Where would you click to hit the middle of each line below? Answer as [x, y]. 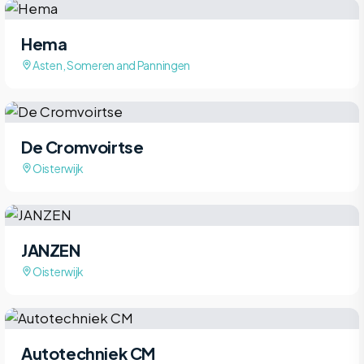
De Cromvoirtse [82, 146]
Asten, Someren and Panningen [112, 65]
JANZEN [51, 249]
